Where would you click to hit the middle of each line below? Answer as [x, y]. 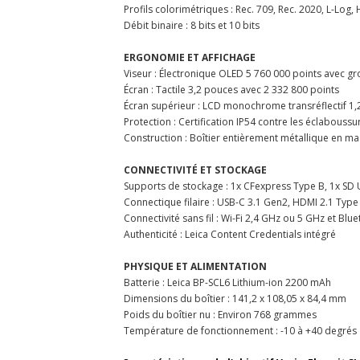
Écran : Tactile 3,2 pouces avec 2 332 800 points [231, 89]
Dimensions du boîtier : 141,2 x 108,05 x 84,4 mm [235, 298]
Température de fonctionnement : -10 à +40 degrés [240, 330]
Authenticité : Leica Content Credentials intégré [230, 234]
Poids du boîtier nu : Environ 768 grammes [220, 314]
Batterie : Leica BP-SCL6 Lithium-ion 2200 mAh [227, 282]
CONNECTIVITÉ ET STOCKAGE [195, 170]
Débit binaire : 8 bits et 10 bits [192, 25]
